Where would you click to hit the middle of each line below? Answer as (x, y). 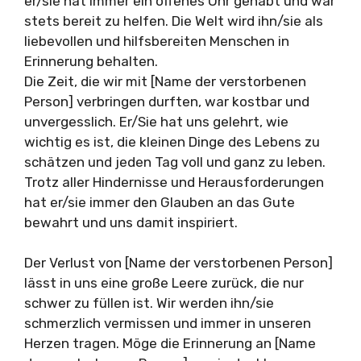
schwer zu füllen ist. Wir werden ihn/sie (149, 303)
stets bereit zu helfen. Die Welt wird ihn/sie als (174, 21)
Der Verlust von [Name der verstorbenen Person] (178, 263)
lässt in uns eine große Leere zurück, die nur (164, 283)
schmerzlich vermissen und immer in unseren (168, 323)
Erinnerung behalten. (91, 61)
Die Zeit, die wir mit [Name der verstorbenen (165, 81)
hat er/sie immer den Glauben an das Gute (160, 202)
